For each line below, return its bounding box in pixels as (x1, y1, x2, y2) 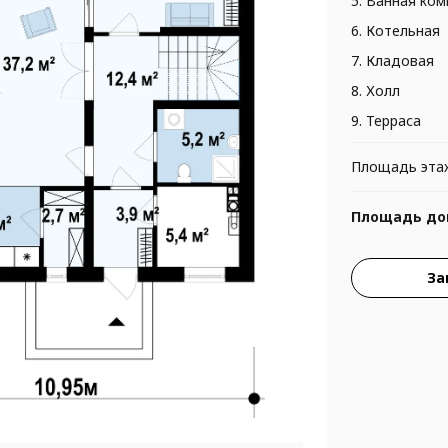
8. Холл (350, 81, 400, 101)
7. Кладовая (350, 51, 434, 71)
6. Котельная (350, 21, 440, 41)
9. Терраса (350, 111, 421, 131)
